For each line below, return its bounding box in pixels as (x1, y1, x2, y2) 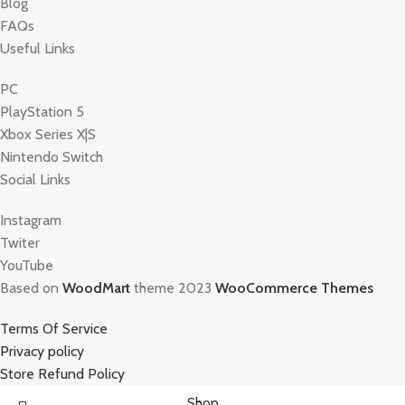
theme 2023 (130, 278, 215, 297)
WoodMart (62, 278, 130, 297)
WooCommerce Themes (215, 278, 373, 297)
